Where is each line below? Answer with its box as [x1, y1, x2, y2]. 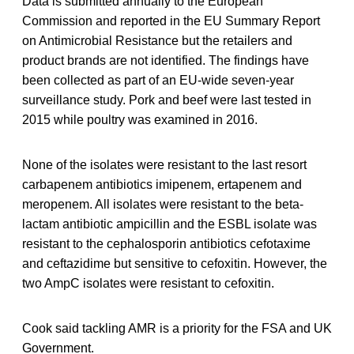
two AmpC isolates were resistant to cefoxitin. [22, 276, 274, 290]
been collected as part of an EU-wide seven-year [22, 73, 294, 87]
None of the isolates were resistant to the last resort [22, 157, 307, 171]
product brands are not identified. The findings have [22, 53, 309, 67]
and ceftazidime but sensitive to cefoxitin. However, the [22, 256, 327, 270]
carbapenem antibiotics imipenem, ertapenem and [22, 177, 302, 191]
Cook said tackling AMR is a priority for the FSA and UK [22, 321, 332, 335]
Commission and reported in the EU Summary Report [22, 13, 320, 28]
